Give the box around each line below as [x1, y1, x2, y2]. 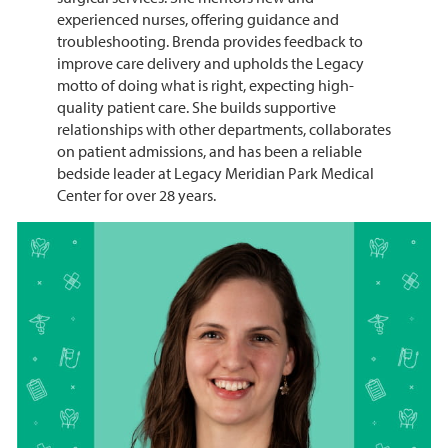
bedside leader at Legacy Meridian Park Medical [56, 163, 374, 184]
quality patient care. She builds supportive [56, 97, 336, 118]
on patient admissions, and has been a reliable [56, 141, 362, 162]
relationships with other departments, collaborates [56, 119, 391, 140]
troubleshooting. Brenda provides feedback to [56, 31, 363, 52]
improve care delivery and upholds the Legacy [56, 53, 364, 74]
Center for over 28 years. [56, 185, 216, 206]
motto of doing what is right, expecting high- [56, 75, 354, 96]
